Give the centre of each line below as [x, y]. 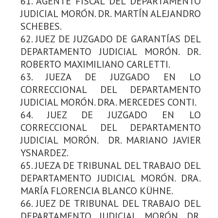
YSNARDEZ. [45, 153]
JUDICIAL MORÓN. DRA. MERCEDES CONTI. [109, 102]
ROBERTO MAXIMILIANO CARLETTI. [95, 64]
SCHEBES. [41, 26]
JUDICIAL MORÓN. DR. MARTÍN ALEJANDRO [111, 13]
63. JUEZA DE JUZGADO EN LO [111, 77]
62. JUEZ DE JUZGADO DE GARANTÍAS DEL [111, 39]
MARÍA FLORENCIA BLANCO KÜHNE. [97, 191]
